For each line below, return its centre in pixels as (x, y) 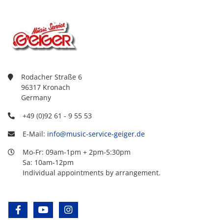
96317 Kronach (46, 87)
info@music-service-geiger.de (96, 134)
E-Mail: (35, 134)
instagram (92, 210)
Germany (36, 97)
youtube (64, 210)
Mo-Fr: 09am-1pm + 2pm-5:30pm (77, 152)
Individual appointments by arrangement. (92, 172)
